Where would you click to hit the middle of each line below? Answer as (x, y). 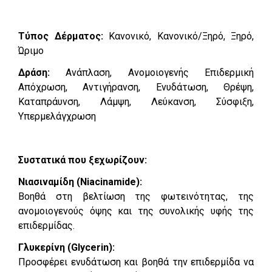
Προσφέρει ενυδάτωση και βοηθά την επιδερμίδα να (136, 262)
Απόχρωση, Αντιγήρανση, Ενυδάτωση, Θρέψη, (136, 87)
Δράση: (42, 72)
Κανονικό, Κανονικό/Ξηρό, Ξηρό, (181, 36)
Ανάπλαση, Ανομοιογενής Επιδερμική (160, 72)
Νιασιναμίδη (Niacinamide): (80, 182)
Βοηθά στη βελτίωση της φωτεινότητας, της (136, 196)
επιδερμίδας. (46, 225)
